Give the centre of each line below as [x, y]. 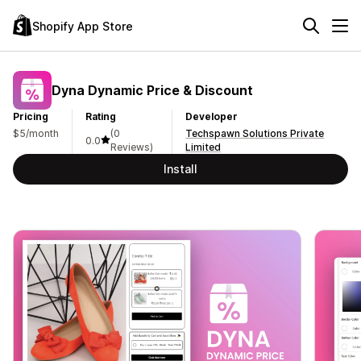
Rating [101, 116]
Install [180, 169]
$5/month [36, 133]
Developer [212, 116]
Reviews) [132, 147]
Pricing [31, 116]
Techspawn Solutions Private [255, 133]
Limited [203, 147]
